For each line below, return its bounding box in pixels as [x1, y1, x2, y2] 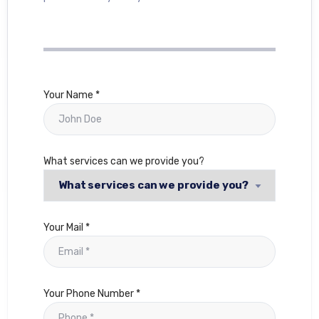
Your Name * [43, 89, 100, 102]
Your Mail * [43, 221, 90, 234]
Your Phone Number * [43, 288, 140, 300]
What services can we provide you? [43, 155, 204, 168]
